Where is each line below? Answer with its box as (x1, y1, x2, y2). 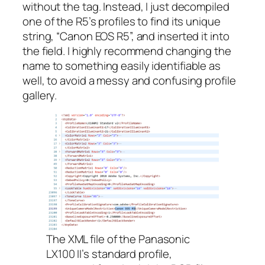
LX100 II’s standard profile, (46, 246, 173, 262)
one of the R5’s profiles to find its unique (22, 13, 221, 29)
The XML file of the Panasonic (46, 231, 190, 247)
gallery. (22, 87, 57, 103)
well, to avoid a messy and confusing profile (22, 72, 236, 88)
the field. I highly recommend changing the (22, 43, 231, 59)
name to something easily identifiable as (22, 57, 221, 73)
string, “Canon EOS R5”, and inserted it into (22, 28, 230, 44)
